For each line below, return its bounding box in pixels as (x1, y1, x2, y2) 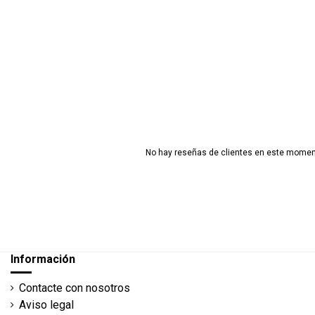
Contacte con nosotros (19, 281, 130, 295)
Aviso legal (19, 298, 74, 312)
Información (11, 252, 75, 266)
